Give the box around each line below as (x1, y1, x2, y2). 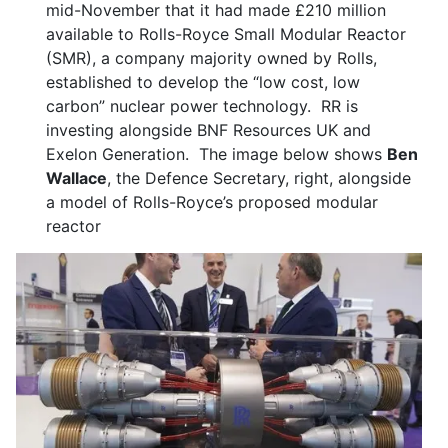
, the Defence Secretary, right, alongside (107, 168, 411, 188)
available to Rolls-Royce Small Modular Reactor (46, 24, 406, 44)
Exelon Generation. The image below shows (46, 144, 387, 164)
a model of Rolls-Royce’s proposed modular (46, 192, 378, 212)
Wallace (46, 168, 107, 188)
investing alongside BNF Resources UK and (46, 120, 371, 140)
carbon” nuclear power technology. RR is (46, 96, 358, 116)
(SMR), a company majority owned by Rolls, (46, 48, 377, 68)
